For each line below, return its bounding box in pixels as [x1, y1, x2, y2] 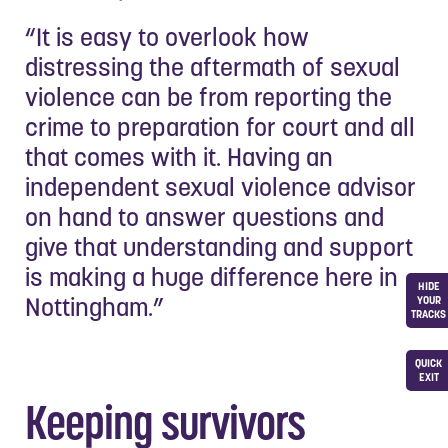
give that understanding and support [25, 230, 413, 263]
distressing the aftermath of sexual [25, 50, 400, 83]
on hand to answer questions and [25, 200, 384, 233]
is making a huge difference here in [25, 260, 398, 293]
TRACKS [411, 307, 446, 321]
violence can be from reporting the [25, 80, 392, 113]
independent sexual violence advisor [25, 170, 416, 203]
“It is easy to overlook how [25, 20, 309, 53]
